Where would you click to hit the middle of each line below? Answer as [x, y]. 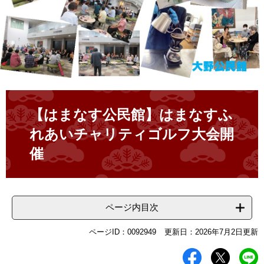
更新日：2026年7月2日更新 [211, 232]
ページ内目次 [132, 207]
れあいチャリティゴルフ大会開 [132, 134]
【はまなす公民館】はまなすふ [131, 115]
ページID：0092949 [123, 232]
